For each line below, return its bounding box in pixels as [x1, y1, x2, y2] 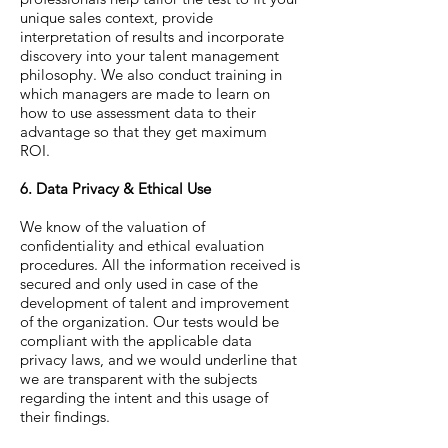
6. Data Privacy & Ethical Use [20, 178, 211, 198]
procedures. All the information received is [20, 254, 300, 274]
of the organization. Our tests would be [20, 311, 279, 331]
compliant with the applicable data [20, 330, 252, 350]
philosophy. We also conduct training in [20, 64, 282, 84]
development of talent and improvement [20, 292, 289, 312]
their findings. [20, 406, 110, 426]
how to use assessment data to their [20, 102, 256, 122]
